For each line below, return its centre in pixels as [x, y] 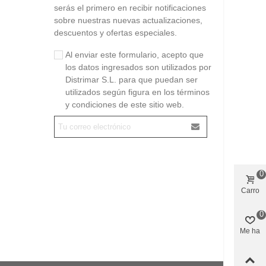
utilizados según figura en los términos [137, 92]
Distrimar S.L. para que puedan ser [132, 79]
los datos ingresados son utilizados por [138, 67]
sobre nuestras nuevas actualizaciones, [128, 20]
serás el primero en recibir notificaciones [130, 7]
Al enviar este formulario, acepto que [134, 54]
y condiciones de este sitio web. [125, 104]
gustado [250, 239]
